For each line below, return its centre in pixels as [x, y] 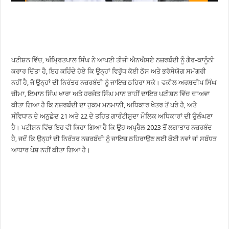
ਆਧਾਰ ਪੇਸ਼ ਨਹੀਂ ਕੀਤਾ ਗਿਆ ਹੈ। [51, 150]
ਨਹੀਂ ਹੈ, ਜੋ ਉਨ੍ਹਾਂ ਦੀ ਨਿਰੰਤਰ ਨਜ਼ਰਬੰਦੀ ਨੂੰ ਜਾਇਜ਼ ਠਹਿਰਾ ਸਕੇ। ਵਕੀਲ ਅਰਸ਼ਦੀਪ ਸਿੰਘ [114, 83]
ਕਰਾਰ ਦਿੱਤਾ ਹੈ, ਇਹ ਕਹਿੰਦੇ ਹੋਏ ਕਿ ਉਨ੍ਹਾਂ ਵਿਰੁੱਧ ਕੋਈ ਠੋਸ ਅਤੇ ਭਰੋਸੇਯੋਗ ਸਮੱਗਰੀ [109, 72]
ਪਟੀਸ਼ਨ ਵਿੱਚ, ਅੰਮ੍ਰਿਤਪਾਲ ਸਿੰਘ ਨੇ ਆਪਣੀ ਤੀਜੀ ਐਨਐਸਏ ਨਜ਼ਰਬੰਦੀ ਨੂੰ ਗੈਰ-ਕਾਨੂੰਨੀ [113, 60]
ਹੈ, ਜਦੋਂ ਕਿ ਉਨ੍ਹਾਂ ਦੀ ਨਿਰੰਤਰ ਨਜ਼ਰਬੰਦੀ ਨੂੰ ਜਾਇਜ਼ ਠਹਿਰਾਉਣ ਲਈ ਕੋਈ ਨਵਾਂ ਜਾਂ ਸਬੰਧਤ [114, 139]
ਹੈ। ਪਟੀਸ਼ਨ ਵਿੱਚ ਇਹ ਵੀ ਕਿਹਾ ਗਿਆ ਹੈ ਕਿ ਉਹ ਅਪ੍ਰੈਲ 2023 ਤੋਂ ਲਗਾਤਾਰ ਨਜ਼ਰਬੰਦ [112, 128]
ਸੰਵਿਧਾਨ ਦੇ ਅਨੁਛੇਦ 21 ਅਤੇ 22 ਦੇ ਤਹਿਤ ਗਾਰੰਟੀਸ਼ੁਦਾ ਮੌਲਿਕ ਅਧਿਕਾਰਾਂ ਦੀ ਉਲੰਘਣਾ [112, 117]
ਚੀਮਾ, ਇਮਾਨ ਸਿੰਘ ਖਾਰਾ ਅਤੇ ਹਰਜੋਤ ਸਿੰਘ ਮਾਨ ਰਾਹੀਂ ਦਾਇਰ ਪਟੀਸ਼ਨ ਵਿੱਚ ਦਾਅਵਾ [111, 94]
